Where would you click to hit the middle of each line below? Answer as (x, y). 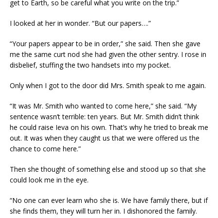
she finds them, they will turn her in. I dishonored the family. (103, 211)
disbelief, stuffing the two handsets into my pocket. (90, 65)
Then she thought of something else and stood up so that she (108, 169)
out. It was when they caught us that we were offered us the (105, 138)
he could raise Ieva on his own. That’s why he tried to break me (109, 127)
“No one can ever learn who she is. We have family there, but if (109, 200)
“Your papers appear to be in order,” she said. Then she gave (105, 44)
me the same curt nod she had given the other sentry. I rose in (108, 54)
